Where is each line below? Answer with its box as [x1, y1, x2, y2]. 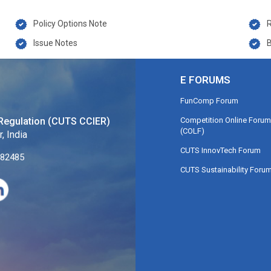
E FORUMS [180, 73, 230, 86]
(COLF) [180, 126, 204, 135]
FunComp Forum [180, 96, 238, 105]
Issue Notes [33, 38, 78, 48]
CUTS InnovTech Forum [180, 145, 261, 155]
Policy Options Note [33, 19, 108, 28]
